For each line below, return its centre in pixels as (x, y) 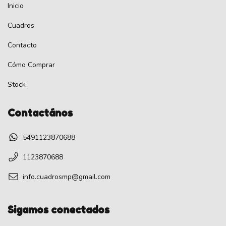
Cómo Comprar (31, 65)
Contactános (40, 113)
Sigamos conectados (59, 210)
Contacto (22, 45)
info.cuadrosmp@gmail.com (67, 177)
